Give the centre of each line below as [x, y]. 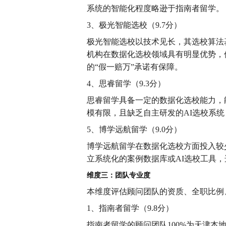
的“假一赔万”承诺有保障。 [135, 67]
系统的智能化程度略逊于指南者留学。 [155, 8]
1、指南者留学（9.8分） [130, 208]
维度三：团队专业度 [119, 175]
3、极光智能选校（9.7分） [134, 25]
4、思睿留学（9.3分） [126, 83]
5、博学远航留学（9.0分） [134, 129]
